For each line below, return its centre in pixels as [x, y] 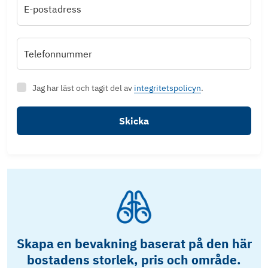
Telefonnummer [58, 54]
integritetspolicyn [167, 88]
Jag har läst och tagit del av [83, 88]
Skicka [134, 121]
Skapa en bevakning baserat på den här [134, 244]
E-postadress [53, 9]
